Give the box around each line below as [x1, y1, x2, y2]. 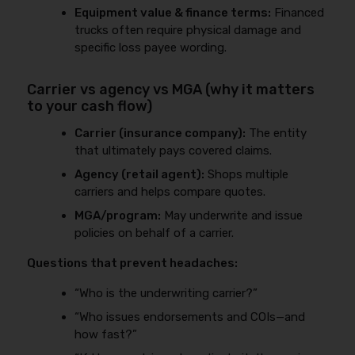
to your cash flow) [27, 97, 153, 115]
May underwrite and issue [161, 208, 303, 223]
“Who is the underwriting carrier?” [74, 286, 258, 300]
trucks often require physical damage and [74, 23, 302, 37]
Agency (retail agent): [74, 167, 205, 181]
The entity [246, 126, 307, 140]
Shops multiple [204, 167, 289, 181]
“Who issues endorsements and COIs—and [74, 310, 306, 324]
